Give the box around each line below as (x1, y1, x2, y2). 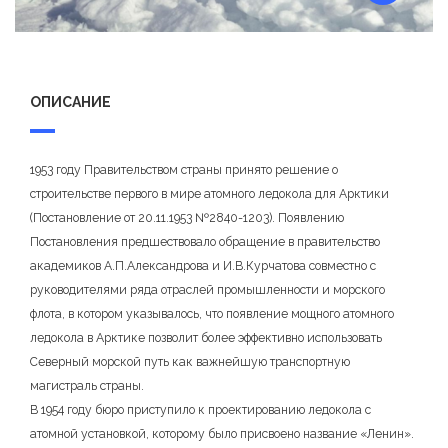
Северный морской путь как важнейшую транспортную (30, 354, 350, 369)
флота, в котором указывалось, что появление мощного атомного (30, 306, 394, 321)
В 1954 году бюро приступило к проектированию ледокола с (30, 402, 371, 417)
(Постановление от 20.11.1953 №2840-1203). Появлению (30, 210, 344, 225)
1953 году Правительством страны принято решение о (30, 162, 338, 177)
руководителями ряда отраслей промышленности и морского (30, 282, 385, 297)
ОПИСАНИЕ (30, 93, 111, 110)
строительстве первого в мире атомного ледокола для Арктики (30, 186, 389, 201)
